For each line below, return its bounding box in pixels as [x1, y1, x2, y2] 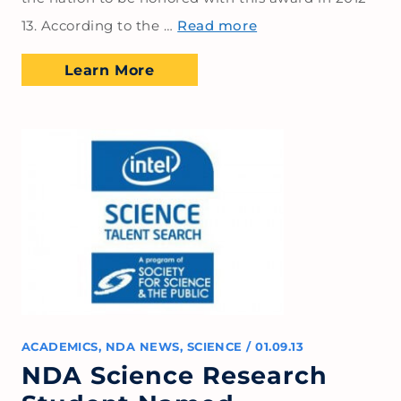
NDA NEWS [105, 339, 180, 354]
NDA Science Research [21, 360, 328, 390]
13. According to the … [21, 16, 178, 34]
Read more [177, 16, 258, 34]
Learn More [64, 61, 155, 80]
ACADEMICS [21, 339, 98, 354]
